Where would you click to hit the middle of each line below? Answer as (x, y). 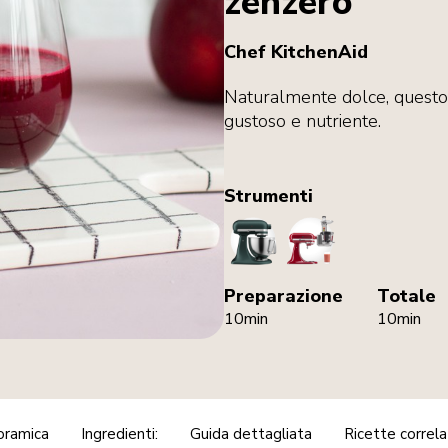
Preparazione (283, 296)
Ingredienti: (119, 434)
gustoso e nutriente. (302, 121)
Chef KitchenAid (296, 52)
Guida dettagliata (250, 434)
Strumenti (268, 196)
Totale (406, 296)
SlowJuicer (345, 225)
